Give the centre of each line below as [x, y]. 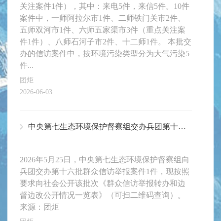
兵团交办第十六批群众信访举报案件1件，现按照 [105, 172]
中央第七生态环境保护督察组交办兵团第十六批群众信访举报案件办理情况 [182, 127]
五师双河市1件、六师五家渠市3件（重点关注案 [103, 30]
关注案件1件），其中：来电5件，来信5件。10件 [105, 6]
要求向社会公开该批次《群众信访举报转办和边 [103, 184]
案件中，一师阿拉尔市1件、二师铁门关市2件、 [103, 18]
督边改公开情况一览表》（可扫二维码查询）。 [103, 195]
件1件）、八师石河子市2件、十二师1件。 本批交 [106, 42]
